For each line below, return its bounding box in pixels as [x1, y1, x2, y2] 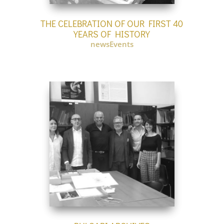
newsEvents [90, 39, 133, 49]
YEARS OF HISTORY [73, 28, 150, 40]
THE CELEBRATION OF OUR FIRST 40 [40, 17, 183, 30]
